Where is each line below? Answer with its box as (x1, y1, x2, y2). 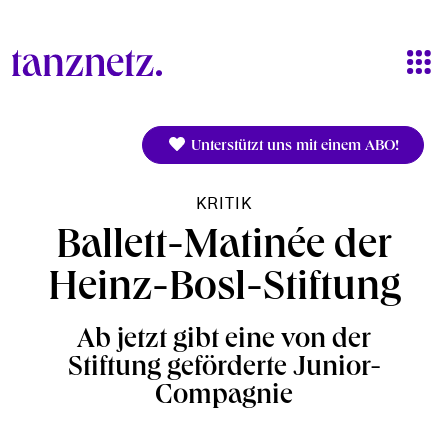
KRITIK (195, 196, 253, 212)
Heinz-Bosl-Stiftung (47, 269, 401, 312)
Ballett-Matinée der (56, 227, 392, 270)
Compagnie (155, 383, 293, 412)
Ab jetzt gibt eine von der (77, 327, 371, 356)
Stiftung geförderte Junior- (67, 355, 381, 384)
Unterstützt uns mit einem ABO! (187, 139, 399, 155)
